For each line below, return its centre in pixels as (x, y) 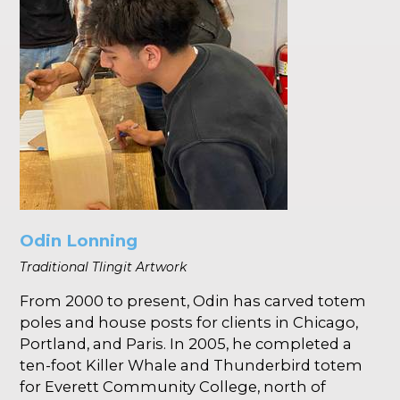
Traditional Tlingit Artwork (104, 267)
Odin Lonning (79, 241)
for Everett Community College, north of (173, 387)
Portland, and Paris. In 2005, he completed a (186, 344)
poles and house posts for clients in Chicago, (189, 323)
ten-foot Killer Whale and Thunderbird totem (192, 366)
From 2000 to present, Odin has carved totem (193, 301)
